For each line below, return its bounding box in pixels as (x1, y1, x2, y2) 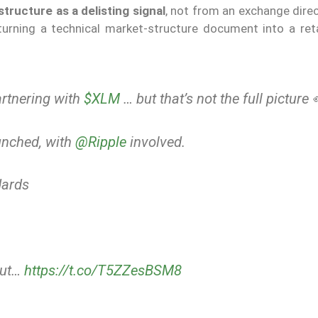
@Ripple (75, 133, 126, 150)
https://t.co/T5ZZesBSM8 (24, 262, 182, 280)
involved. (126, 133, 185, 150)
